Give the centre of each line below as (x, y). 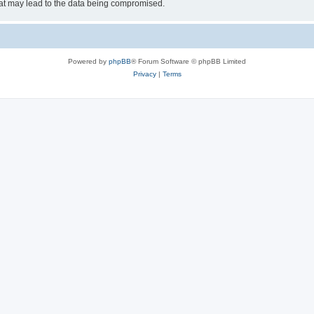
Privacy (144, 74)
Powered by (88, 61)
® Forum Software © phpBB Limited (189, 61)
